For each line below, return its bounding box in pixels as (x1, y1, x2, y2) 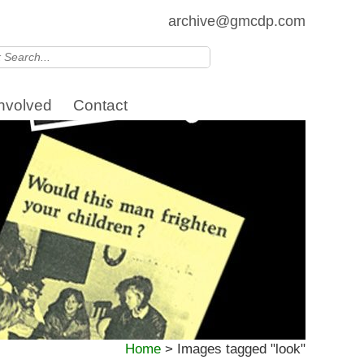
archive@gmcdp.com (168, 13, 305, 29)
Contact (73, 96, 128, 114)
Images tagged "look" (177, 341, 305, 357)
